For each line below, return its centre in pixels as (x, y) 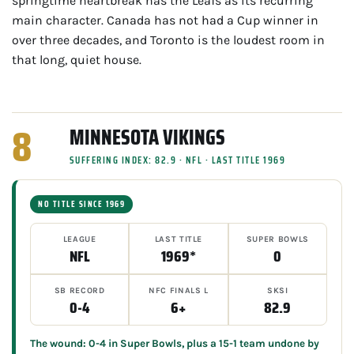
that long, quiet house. (77, 59)
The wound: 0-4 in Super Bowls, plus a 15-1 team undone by (175, 343)
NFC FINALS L (179, 290)
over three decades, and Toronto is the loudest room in (168, 40)
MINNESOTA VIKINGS (147, 137)
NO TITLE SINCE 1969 (82, 204)
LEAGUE (79, 239)
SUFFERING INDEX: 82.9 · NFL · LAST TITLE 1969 (177, 160)
